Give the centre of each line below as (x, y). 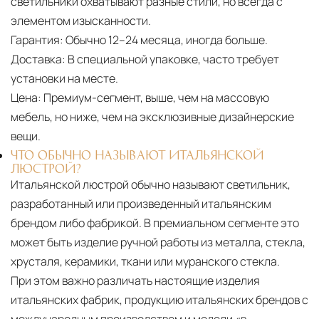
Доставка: (38, 59)
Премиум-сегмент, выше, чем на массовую (155, 98)
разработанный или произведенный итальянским (141, 204)
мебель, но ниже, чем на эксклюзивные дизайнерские (152, 117)
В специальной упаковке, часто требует (172, 59)
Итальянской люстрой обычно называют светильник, (151, 185)
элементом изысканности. (81, 21)
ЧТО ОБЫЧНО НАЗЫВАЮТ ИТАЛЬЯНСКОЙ (137, 155)
